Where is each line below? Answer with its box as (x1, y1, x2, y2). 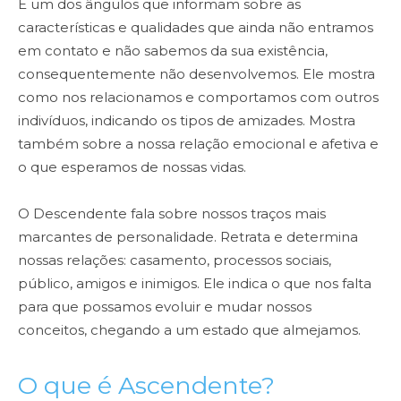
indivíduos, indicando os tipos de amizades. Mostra (18, 112, 355, 130)
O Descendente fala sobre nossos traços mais (18, 205, 326, 223)
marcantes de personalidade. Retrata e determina (18, 228, 358, 246)
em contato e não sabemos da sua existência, (18, 42, 328, 60)
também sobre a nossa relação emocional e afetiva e (18, 135, 379, 153)
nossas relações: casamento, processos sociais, (18, 252, 331, 269)
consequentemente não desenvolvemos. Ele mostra (18, 65, 375, 83)
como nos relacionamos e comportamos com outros (18, 89, 379, 107)
